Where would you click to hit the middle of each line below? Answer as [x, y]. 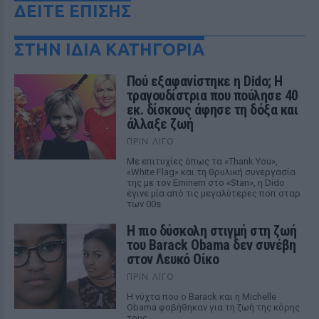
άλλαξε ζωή [160, 124]
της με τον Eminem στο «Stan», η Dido [205, 183]
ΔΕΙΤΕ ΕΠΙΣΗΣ [73, 11]
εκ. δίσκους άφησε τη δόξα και [212, 110]
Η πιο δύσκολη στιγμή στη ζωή [211, 231]
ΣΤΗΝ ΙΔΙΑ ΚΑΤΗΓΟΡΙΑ [109, 49]
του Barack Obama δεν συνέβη [211, 245]
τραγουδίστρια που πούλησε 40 [212, 95]
